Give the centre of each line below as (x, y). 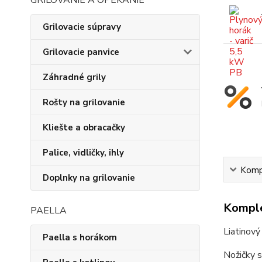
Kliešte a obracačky (84, 127)
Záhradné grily (74, 77)
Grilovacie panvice (81, 52)
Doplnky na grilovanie (89, 178)
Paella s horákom (80, 237)
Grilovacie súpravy (82, 27)
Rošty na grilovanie (84, 102)
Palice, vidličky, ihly (83, 153)
